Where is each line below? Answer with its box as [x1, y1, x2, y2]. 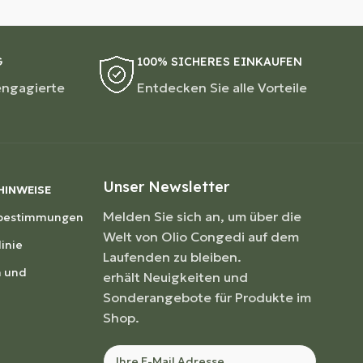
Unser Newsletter [102, 177, 229, 196]
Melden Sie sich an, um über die [102, 207, 301, 224]
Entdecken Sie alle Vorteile [137, 79, 308, 96]
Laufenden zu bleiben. [102, 248, 241, 265]
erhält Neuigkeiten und [102, 268, 248, 285]
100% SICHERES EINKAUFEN [137, 53, 303, 69]
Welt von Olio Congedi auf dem [102, 228, 299, 245]
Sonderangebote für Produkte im [102, 288, 311, 305]
